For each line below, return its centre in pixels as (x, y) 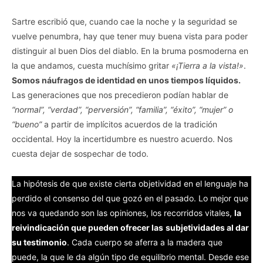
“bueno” (27, 124)
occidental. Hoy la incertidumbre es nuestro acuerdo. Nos (122, 139)
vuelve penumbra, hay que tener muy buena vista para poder (130, 36)
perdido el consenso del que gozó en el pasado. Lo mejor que (130, 198)
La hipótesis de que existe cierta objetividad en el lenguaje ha (130, 183)
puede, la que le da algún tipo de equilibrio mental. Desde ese (130, 257)
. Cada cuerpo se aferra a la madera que (145, 242)
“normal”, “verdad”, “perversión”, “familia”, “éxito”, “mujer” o (122, 109)
